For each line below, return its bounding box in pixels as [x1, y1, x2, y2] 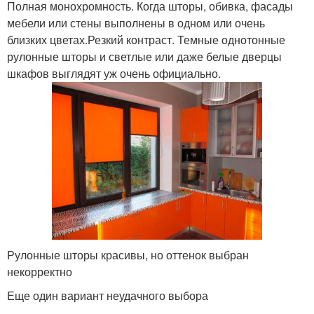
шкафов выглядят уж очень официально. [7, 64, 221, 81]
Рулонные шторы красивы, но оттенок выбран [7, 246, 249, 263]
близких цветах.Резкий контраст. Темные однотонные [7, 31, 285, 48]
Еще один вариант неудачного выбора [7, 287, 208, 303]
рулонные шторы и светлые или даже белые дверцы [7, 48, 282, 64]
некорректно [7, 263, 72, 280]
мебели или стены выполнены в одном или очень [7, 14, 265, 31]
